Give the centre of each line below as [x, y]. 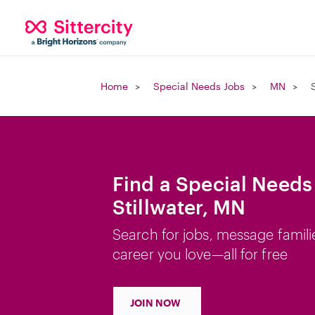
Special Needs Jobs [199, 86]
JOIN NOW [155, 303]
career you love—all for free [200, 254]
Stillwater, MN [179, 207]
